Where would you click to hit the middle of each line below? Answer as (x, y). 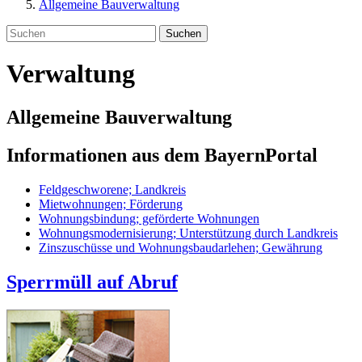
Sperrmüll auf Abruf (92, 282)
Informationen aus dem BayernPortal (162, 155)
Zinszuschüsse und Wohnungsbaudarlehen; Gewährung (181, 247)
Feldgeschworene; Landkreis (112, 189)
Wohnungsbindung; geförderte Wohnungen (149, 218)
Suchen (183, 34)
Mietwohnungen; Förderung (111, 204)
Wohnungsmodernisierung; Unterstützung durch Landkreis (188, 233)
